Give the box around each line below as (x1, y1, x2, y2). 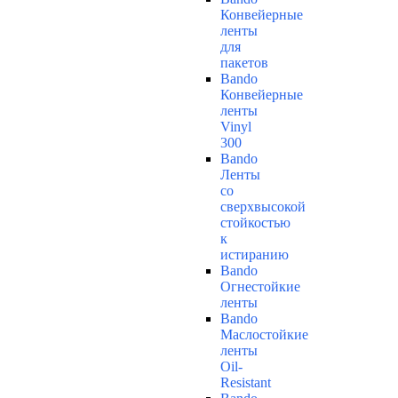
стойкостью (220, 215, 291, 231)
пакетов (220, 55, 268, 71)
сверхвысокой (220, 199, 306, 215)
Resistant (220, 375, 271, 391)
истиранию (220, 247, 289, 263)
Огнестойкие (220, 279, 300, 295)
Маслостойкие (220, 327, 308, 343)
